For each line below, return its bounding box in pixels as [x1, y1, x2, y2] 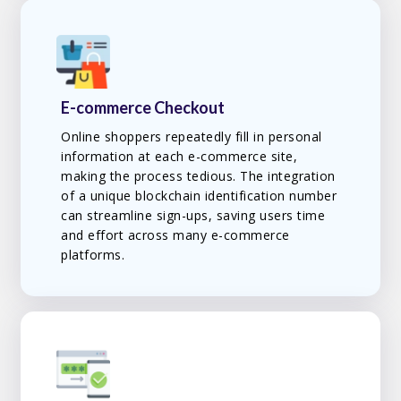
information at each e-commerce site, [61, 148, 298, 166]
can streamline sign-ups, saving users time [61, 207, 326, 225]
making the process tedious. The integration [61, 167, 336, 185]
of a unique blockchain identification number [61, 187, 337, 205]
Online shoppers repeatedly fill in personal [61, 128, 322, 146]
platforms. [61, 246, 125, 264]
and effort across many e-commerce [61, 226, 290, 244]
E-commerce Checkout [61, 98, 226, 118]
